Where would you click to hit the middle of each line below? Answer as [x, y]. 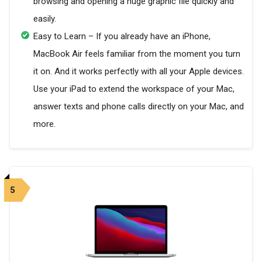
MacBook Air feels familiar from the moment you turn [137, 54]
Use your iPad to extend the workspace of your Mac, [134, 89]
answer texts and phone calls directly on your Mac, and [139, 106]
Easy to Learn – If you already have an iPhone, [122, 36]
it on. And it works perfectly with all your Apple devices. [139, 71]
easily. [45, 19]
